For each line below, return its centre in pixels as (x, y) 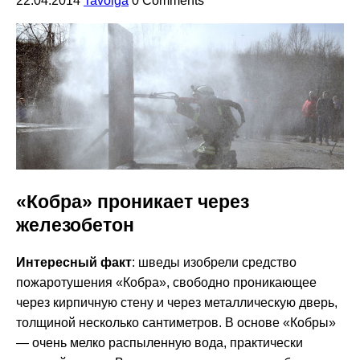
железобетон (75, 225)
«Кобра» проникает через (133, 201)
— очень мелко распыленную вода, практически (160, 342)
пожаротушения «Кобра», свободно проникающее (166, 282)
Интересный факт (74, 262)
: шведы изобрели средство (214, 262)
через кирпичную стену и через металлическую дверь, (177, 302)
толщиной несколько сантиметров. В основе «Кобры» (176, 322)
